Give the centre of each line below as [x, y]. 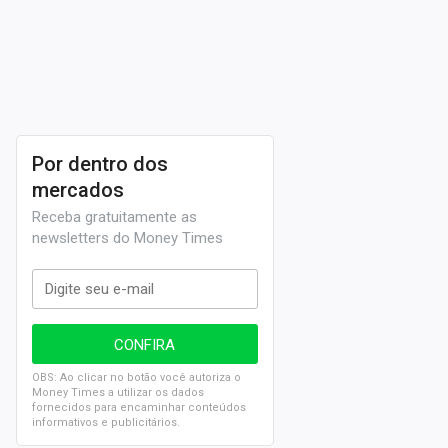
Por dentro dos [100, 164]
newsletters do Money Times [127, 238]
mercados [78, 190]
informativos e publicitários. [106, 422]
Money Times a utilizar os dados [118, 392]
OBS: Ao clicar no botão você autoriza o [136, 377]
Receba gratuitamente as [114, 217]
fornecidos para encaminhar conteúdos [139, 407]
